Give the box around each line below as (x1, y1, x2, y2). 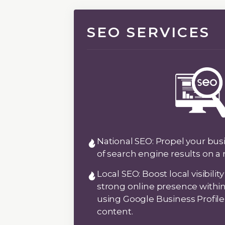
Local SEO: (97, 168, 143, 179)
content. (97, 206, 133, 216)
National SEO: (97, 136, 156, 146)
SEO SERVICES (87, 23, 210, 41)
